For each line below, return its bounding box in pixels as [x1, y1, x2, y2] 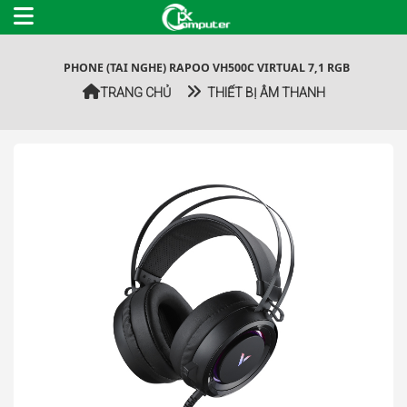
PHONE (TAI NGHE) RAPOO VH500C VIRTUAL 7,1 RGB [57, 60, 350, 75]
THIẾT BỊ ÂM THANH [200, 85, 325, 100]
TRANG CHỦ [99, 85, 171, 100]
